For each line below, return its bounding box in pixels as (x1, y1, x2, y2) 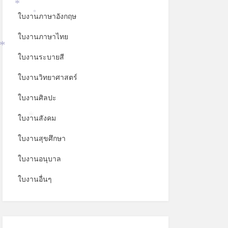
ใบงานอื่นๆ (17, 175, 52, 184)
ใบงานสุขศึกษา (17, 134, 66, 143)
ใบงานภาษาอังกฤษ (17, 12, 76, 21)
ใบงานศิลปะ (17, 93, 56, 102)
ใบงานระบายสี (17, 52, 64, 62)
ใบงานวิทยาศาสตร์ (17, 73, 77, 82)
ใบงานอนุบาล (17, 154, 61, 163)
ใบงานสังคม (17, 113, 56, 123)
